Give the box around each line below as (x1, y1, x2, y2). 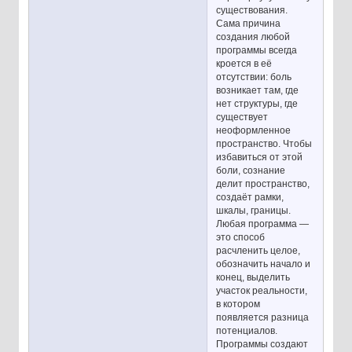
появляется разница (216, 312, 310, 324)
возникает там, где (216, 85, 299, 97)
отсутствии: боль (216, 71, 292, 83)
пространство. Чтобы (216, 138, 313, 150)
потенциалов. (216, 325, 278, 337)
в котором (216, 299, 261, 310)
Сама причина (216, 18, 281, 30)
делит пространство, (216, 178, 310, 190)
